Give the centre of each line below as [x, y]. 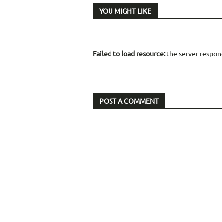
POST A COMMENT [129, 101]
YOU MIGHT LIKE [125, 11]
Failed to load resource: [129, 53]
